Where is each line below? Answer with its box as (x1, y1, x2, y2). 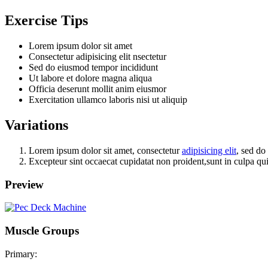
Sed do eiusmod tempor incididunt (29, 62, 158, 73)
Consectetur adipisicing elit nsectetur (29, 51, 166, 62)
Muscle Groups (5, 224, 79, 237)
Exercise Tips (5, 13, 88, 29)
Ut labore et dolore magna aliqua (29, 73, 152, 84)
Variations (5, 117, 68, 133)
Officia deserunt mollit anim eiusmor (29, 84, 166, 95)
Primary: (5, 248, 37, 259)
